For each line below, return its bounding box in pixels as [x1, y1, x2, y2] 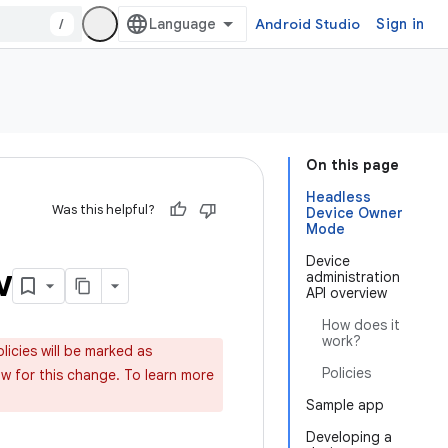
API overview [306, 284, 387, 302]
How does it [322, 316, 400, 334]
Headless [306, 188, 371, 206]
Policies [322, 364, 371, 382]
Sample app [306, 396, 384, 414]
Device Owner [306, 204, 403, 222]
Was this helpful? [52, 201, 155, 218]
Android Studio [254, 15, 361, 33]
